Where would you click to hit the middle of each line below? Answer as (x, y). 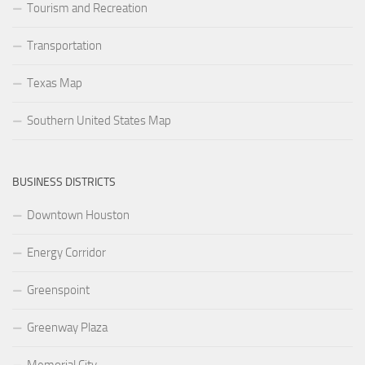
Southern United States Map (99, 120)
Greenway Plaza (67, 327)
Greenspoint (58, 290)
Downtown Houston (78, 215)
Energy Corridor (66, 252)
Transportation (64, 45)
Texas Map (55, 83)
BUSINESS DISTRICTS (64, 182)
